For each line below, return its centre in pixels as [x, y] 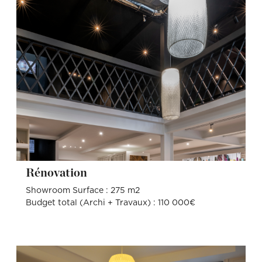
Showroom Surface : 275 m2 [82, 190]
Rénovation [61, 173]
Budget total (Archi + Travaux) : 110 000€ [110, 203]
